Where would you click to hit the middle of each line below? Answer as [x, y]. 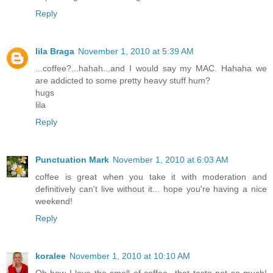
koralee [51, 256]
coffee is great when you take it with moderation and [151, 176]
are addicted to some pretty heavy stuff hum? [123, 80]
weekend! [54, 201]
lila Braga [55, 51]
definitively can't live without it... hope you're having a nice [151, 189]
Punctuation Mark [72, 159]
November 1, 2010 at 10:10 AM [130, 256]
